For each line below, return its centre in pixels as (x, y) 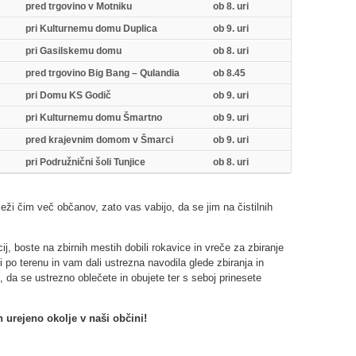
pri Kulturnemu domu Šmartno (93, 118)
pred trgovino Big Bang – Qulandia (102, 73)
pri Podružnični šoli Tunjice (85, 162)
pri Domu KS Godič (68, 95)
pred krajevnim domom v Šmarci (99, 140)
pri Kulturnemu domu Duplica (91, 29)
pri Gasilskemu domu (73, 51)
